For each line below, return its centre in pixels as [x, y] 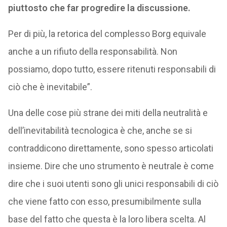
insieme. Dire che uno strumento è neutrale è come [111, 166]
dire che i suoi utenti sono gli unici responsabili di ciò [113, 183]
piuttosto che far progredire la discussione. [99, 8]
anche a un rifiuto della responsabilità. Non [92, 51]
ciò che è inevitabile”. [50, 87]
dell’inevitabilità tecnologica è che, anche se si [100, 130]
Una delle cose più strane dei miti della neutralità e [108, 112]
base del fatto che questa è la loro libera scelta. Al [107, 219]
